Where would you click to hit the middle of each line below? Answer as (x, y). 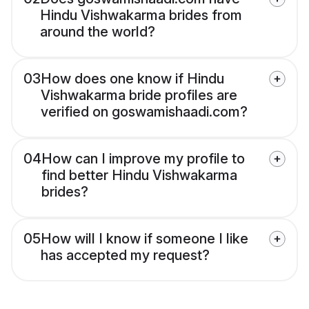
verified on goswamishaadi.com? (144, 112)
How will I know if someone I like (144, 239)
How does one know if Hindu (132, 79)
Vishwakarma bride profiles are (139, 96)
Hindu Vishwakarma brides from (141, 16)
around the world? (98, 32)
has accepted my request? (125, 256)
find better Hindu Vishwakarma (139, 176)
